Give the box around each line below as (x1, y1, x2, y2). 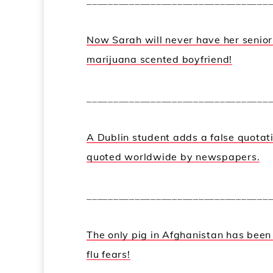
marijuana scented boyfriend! (87, 52, 232, 65)
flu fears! (87, 247, 130, 260)
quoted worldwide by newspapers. (87, 150, 260, 163)
